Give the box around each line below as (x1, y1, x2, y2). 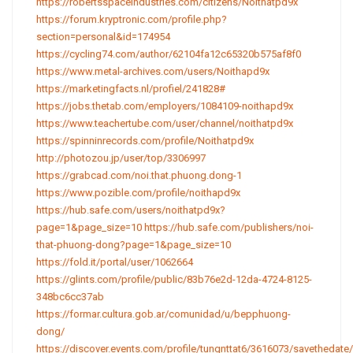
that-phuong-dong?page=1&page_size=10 (36, 239, 231, 251)
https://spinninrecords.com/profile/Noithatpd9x (36, 135, 254, 147)
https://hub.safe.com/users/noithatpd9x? (36, 204, 225, 216)
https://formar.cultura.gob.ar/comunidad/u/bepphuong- (36, 308, 291, 320)
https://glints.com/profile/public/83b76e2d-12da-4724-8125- (36, 273, 312, 285)
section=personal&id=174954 (36, 31, 170, 43)
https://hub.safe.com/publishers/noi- (144, 221, 314, 233)
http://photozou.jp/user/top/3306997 (36, 152, 206, 164)
